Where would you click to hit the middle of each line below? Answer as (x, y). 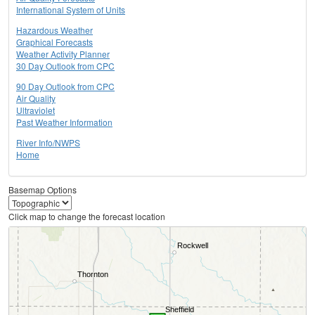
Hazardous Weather (54, 30)
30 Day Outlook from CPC (65, 66)
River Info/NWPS (48, 143)
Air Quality (36, 98)
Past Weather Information (64, 122)
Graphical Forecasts (54, 42)
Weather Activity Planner (63, 54)
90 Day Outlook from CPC (65, 86)
